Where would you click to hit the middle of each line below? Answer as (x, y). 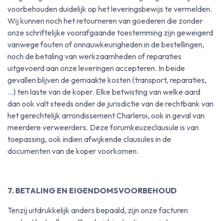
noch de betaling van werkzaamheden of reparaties (94, 56)
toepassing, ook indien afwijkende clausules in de (89, 139)
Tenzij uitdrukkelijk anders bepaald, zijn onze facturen (98, 210)
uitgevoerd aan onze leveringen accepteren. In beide (96, 68)
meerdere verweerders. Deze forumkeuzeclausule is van (103, 127)
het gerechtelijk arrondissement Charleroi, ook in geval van (106, 115)
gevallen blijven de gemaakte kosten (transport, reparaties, (107, 80)
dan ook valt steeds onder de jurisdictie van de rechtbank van (110, 104)
